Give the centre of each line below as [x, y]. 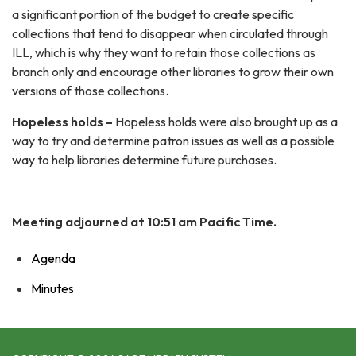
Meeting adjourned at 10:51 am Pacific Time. [144, 222]
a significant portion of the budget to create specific [153, 15]
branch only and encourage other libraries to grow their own [173, 72]
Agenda [53, 259]
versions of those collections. [90, 91]
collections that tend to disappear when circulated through [170, 34]
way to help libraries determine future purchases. [144, 160]
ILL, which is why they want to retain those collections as [164, 53]
